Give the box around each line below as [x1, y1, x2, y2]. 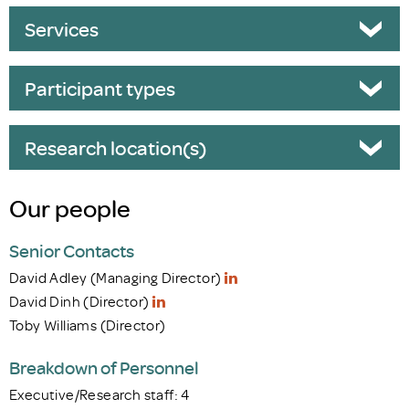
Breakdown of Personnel [9, 355, 199, 379]
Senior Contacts [9, 238, 134, 262]
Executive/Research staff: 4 [9, 384, 190, 404]
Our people [9, 191, 131, 224]
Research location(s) [24, 133, 206, 161]
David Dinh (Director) [9, 291, 152, 310]
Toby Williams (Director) [9, 315, 166, 334]
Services [24, 15, 99, 42]
